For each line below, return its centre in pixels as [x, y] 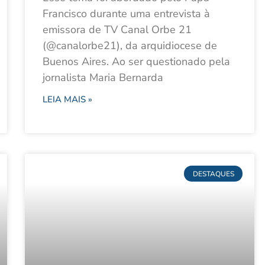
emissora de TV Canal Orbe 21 [117, 30]
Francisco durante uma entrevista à [126, 14]
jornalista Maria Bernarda [103, 78]
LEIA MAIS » [67, 100]
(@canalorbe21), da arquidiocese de [130, 46]
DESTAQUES [213, 174]
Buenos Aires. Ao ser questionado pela [136, 62]
